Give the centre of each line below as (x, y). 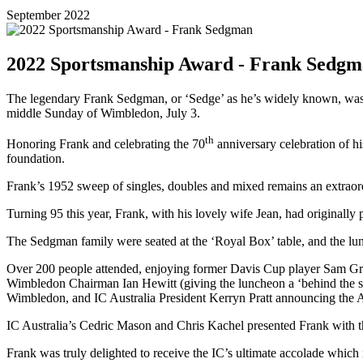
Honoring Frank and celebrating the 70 (106, 143)
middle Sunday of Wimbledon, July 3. (103, 113)
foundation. (36, 158)
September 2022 (48, 15)
